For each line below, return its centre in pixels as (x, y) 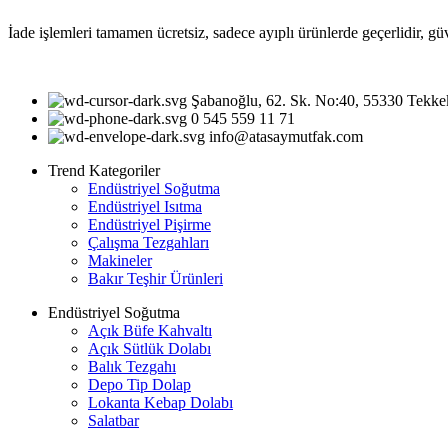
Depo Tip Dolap (139, 385)
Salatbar (113, 421)
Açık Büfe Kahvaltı (150, 331)
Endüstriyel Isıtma (145, 207)
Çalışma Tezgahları (148, 243)
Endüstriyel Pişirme (149, 225)
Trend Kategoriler (104, 171)
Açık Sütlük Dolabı (149, 349)
